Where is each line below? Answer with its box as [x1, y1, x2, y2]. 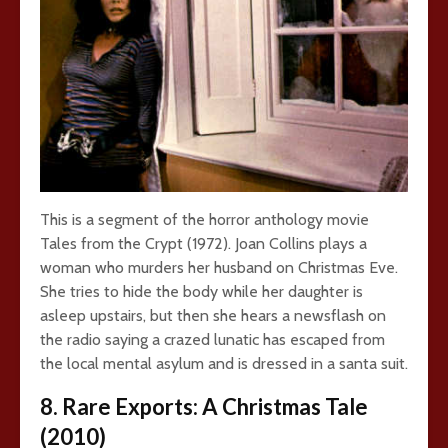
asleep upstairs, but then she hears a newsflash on [40, 306, 386, 325]
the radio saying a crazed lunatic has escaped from [40, 330, 385, 349]
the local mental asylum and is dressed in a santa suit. [40, 354, 408, 373]
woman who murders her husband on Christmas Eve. [40, 258, 398, 277]
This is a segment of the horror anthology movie [40, 210, 369, 229]
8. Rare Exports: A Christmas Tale [40, 393, 368, 420]
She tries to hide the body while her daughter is [40, 282, 363, 301]
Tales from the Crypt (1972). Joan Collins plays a [40, 234, 367, 253]
